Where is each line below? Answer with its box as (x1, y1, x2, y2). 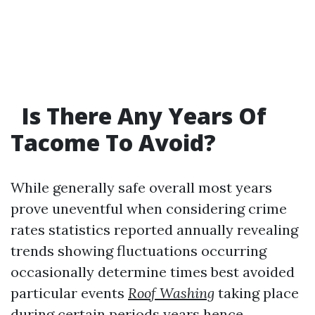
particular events (11, 284, 128, 302)
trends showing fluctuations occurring (11, 242, 266, 260)
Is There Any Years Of (16, 101, 266, 131)
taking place (214, 284, 299, 302)
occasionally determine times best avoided (11, 263, 295, 281)
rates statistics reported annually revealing (11, 221, 298, 239)
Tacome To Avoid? (11, 127, 216, 158)
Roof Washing (128, 284, 214, 302)
